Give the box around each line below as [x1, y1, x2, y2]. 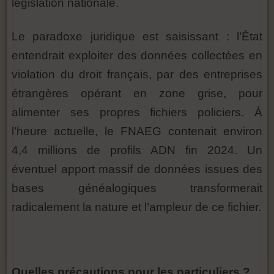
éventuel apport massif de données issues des [12, 163, 262, 176]
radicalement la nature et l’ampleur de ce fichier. [12, 201, 261, 213]
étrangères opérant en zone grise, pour [12, 87, 262, 100]
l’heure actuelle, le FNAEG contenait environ [12, 125, 262, 138]
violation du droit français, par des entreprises [12, 68, 262, 81]
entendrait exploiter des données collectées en [12, 49, 262, 62]
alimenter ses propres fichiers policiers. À [12, 106, 262, 119]
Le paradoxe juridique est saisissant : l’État [12, 30, 262, 43]
